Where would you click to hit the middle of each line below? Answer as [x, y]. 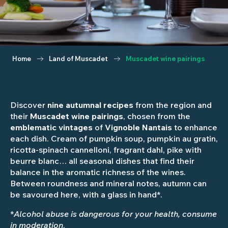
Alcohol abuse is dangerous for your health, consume [115, 214]
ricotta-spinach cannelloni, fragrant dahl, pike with [106, 150]
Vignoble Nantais [139, 127]
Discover [29, 105]
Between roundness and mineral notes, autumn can [108, 183]
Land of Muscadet [78, 59]
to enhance [196, 127]
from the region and [173, 105]
